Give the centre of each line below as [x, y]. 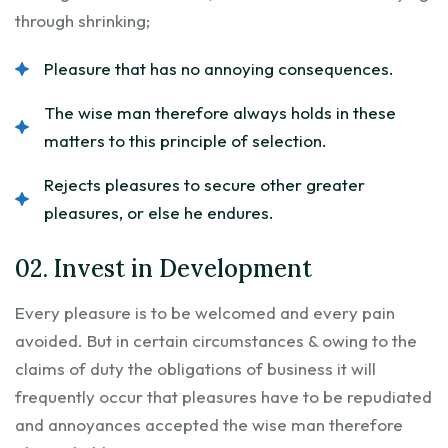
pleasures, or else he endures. [159, 212]
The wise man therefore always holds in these [220, 112]
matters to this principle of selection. [185, 140]
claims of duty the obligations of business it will [195, 368]
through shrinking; [82, 20]
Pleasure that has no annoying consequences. [219, 68]
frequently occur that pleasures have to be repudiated [223, 396]
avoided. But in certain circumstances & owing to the [216, 340]
